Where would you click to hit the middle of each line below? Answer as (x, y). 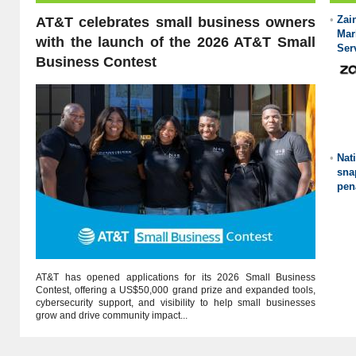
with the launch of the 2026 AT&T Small (176, 42)
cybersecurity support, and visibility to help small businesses (176, 303)
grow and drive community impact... (112, 315)
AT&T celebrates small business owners (176, 22)
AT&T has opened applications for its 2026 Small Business (176, 277)
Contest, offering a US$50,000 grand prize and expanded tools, (176, 290)
